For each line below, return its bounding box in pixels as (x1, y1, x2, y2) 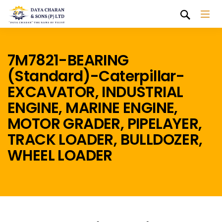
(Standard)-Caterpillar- (7, 66, 185, 87)
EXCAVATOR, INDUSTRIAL (7, 82, 183, 103)
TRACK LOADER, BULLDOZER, (7, 129, 203, 150)
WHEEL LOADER (7, 145, 112, 166)
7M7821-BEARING (7, 50, 129, 71)
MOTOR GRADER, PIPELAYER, (7, 113, 202, 134)
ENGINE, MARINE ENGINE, (7, 98, 178, 118)
